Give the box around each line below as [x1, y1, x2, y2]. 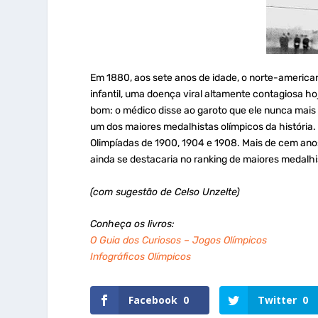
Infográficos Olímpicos [90, 251, 192, 263]
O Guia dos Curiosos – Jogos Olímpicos [90, 234, 268, 247]
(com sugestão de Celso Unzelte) [90, 185, 241, 198]
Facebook [128, 293, 178, 307]
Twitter [258, 293, 297, 307]
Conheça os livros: [90, 218, 175, 231]
